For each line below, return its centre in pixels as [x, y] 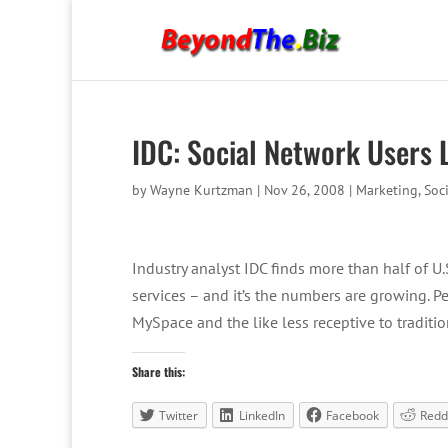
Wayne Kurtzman [201, 190]
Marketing [387, 190]
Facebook [352, 415]
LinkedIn [262, 415]
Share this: [158, 371]
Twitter [178, 415]
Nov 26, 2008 [304, 190]
